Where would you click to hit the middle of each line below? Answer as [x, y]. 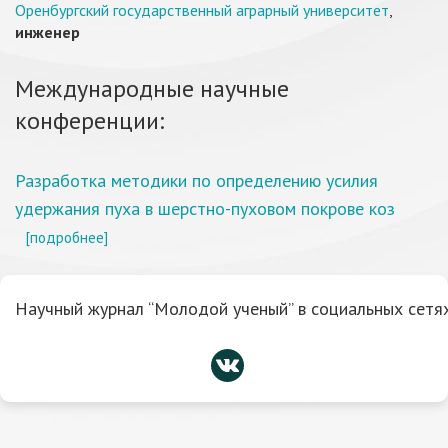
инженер [47, 32]
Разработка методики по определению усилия [196, 180]
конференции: [89, 120]
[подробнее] [66, 237]
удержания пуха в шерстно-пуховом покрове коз [205, 208]
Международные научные [152, 88]
